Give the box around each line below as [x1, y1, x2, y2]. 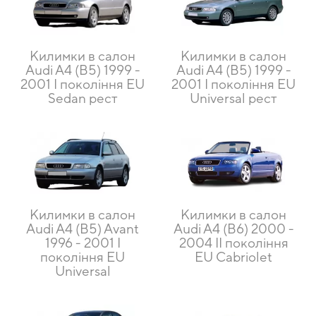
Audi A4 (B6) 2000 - [173, 220, 294, 236]
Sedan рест [47, 90, 118, 106]
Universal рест [190, 90, 277, 106]
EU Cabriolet [195, 248, 272, 265]
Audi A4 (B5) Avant [26, 220, 139, 236]
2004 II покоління [178, 234, 288, 250]
